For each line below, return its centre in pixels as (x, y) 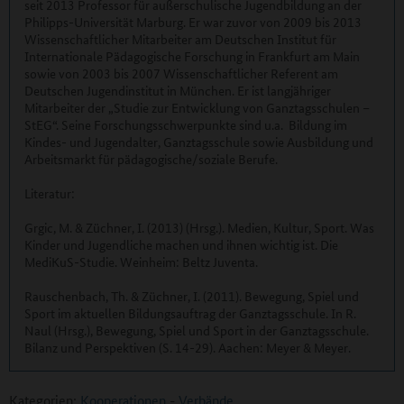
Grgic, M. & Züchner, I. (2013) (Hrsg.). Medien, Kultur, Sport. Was (199, 227)
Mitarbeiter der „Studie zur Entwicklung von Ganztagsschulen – (197, 107)
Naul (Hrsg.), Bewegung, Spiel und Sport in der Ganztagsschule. (197, 330)
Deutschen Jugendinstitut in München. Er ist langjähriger (178, 90)
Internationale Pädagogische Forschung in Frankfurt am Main (192, 55)
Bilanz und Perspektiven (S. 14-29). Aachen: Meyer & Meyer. (188, 347)
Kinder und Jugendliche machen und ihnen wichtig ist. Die (181, 244)
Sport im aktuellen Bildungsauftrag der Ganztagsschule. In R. (190, 312)
